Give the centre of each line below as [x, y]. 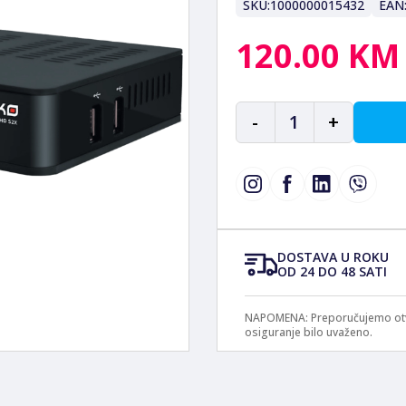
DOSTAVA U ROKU [333, 257]
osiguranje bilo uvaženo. [308, 332]
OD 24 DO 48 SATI [332, 271]
